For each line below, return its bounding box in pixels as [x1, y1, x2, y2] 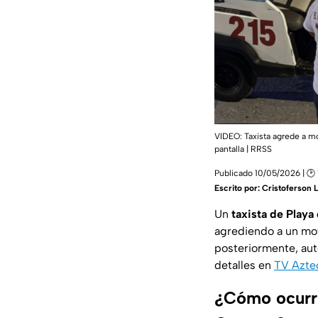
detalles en [214, 258, 274, 272]
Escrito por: [214, 182, 262, 193]
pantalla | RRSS [214, 143, 272, 154]
